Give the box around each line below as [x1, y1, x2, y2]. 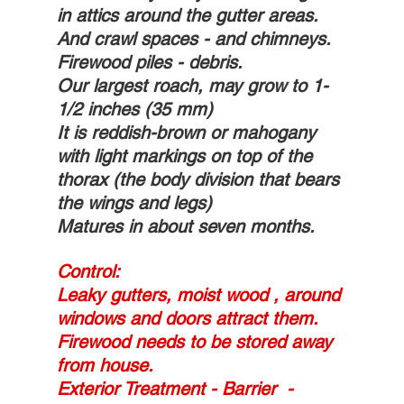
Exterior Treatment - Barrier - [56, 377, 298, 399]
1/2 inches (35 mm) [56, 97, 213, 120]
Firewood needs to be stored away [56, 330, 337, 353]
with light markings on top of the [56, 144, 317, 167]
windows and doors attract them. [56, 307, 323, 329]
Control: [56, 260, 130, 282]
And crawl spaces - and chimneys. [56, 27, 331, 50]
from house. [56, 353, 158, 376]
